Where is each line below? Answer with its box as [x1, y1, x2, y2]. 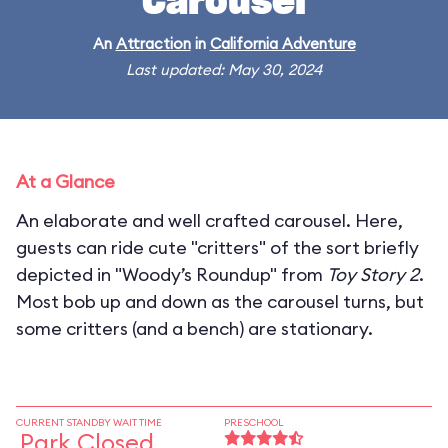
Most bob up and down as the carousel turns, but [16, 290, 424, 313]
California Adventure [209, 34, 356, 53]
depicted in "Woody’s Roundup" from [16, 263, 327, 286]
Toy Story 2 [327, 263, 419, 286]
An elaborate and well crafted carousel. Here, [16, 209, 403, 232]
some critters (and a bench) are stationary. [16, 317, 373, 340]
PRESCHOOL [224, 416, 284, 429]
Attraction [115, 34, 191, 53]
